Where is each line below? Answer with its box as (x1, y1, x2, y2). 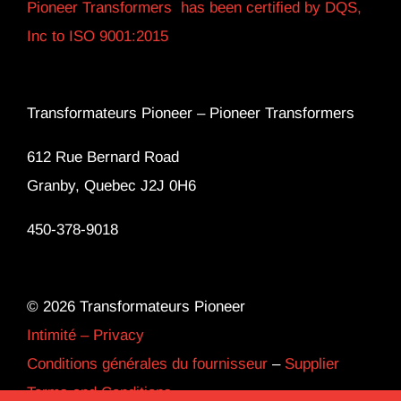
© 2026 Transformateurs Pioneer (26, 298, 245, 316)
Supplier (284, 355, 339, 373)
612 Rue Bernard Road (26, 149, 179, 166)
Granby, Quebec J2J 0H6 (26, 177, 196, 195)
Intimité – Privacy (26, 327, 144, 345)
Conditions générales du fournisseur (26, 355, 268, 373)
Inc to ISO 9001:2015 (26, 28, 168, 46)
